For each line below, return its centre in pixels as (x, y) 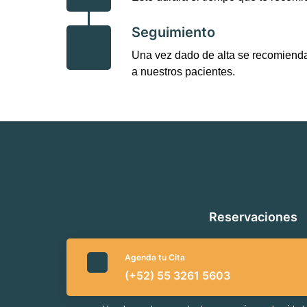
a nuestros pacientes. (183, 71)
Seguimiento (173, 32)
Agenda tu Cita (155, 258)
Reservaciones (253, 217)
